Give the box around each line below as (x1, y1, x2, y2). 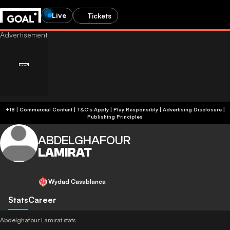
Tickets (88, 11, 111, 20)
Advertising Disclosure (162, 106, 222, 112)
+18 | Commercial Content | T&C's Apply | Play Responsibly (76, 106, 158, 112)
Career (28, 195, 56, 205)
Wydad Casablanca (48, 178, 106, 185)
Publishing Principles (87, 113, 143, 120)
